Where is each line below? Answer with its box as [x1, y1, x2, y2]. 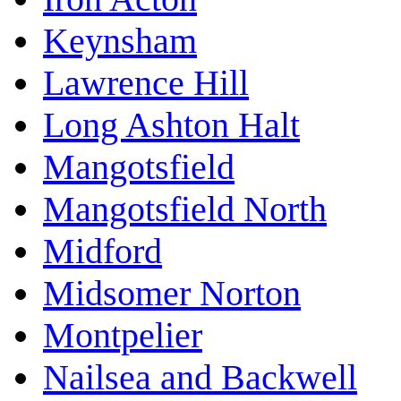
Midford [43, 231, 162, 272]
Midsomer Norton [43, 273, 301, 314]
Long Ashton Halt [43, 105, 300, 146]
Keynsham [43, 21, 197, 62]
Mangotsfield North [43, 189, 327, 230]
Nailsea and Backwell [43, 357, 357, 398]
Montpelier [43, 315, 202, 356]
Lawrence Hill [43, 63, 249, 104]
